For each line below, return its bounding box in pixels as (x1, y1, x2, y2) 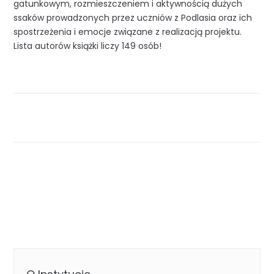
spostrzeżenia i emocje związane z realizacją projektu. (13, 25, 242, 38)
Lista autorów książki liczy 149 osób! (13, 39, 162, 52)
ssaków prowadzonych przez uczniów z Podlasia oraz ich (13, 11, 253, 24)
